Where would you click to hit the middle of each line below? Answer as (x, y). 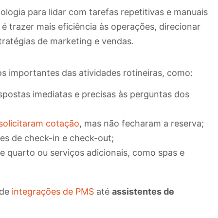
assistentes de (143, 191)
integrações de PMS (52, 191)
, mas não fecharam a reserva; (142, 123)
